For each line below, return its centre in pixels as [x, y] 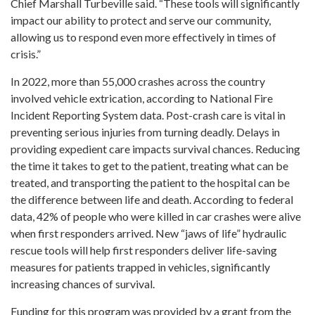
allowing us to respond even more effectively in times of [143, 37]
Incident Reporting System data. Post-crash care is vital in [148, 115]
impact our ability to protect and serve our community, [141, 20]
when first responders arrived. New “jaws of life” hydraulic [149, 233]
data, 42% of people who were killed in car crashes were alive [156, 216]
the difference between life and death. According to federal [152, 199]
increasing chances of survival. [83, 283]
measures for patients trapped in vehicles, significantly [140, 266]
